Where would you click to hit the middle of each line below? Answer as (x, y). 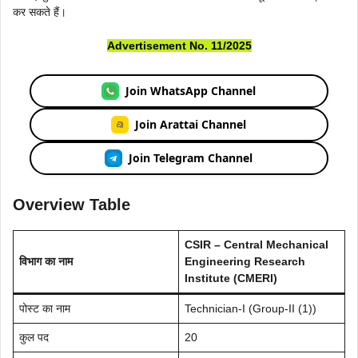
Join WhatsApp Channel (191, 91)
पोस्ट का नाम (45, 308)
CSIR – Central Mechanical (257, 244)
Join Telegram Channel (191, 158)
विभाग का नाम (46, 261)
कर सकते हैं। (40, 12)
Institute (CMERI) (231, 278)
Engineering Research (245, 261)
